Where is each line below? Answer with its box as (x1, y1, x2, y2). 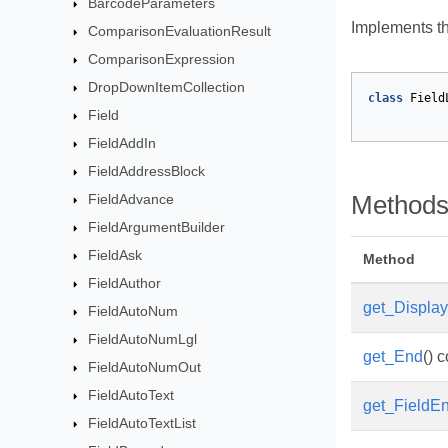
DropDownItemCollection (88, 79, 246, 95)
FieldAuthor (88, 275, 162, 291)
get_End (363, 348, 423, 365)
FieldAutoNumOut (88, 359, 202, 375)
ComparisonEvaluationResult (88, 23, 272, 39)
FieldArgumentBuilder (88, 219, 226, 235)
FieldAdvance (88, 191, 175, 207)
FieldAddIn (88, 135, 157, 151)
